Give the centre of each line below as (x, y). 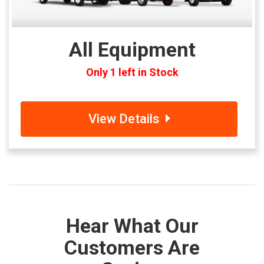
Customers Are (132, 247)
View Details (127, 118)
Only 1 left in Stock (132, 72)
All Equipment (132, 49)
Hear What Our (132, 225)
